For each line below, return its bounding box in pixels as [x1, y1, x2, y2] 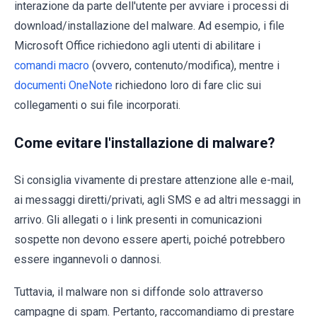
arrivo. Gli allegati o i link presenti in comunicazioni [14, 212, 262, 226]
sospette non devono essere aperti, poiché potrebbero [14, 232, 285, 246]
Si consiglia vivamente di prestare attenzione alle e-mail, [14, 173, 294, 187]
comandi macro [14, 58, 89, 72]
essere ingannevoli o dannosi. [14, 252, 161, 266]
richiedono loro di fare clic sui [113, 78, 261, 92]
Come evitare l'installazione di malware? [14, 134, 275, 151]
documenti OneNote [14, 78, 113, 92]
